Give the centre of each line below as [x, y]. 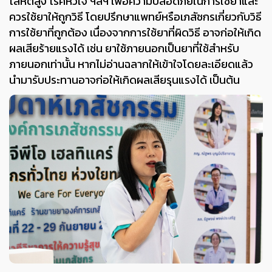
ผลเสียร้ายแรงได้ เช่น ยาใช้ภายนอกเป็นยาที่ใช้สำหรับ [124, 48]
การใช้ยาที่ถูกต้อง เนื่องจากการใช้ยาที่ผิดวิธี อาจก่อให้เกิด [135, 32]
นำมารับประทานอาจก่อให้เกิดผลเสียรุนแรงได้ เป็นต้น [124, 80]
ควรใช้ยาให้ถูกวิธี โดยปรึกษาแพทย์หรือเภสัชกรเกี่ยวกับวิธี [135, 16]
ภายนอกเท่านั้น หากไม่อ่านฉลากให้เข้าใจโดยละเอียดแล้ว [131, 64]
